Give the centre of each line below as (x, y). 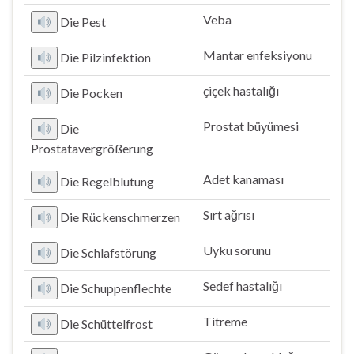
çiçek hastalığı (241, 90)
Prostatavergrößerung (92, 148)
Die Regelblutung (107, 181)
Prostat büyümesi (251, 126)
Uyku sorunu (237, 250)
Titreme (225, 321)
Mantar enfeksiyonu (258, 55)
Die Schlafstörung (109, 252)
